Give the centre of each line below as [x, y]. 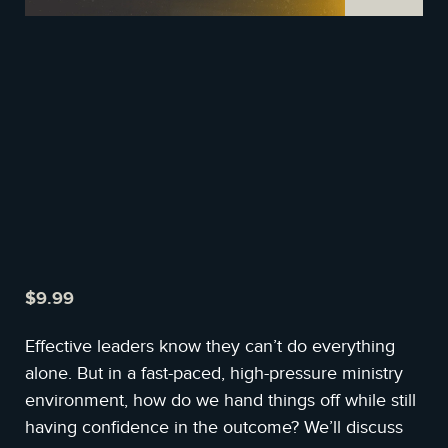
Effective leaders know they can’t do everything [210, 346]
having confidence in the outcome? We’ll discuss [214, 427]
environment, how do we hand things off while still [220, 400]
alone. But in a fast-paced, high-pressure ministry [214, 373]
